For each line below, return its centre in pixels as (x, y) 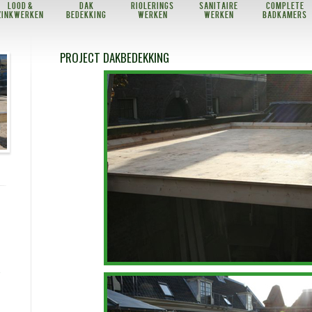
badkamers (285, 16)
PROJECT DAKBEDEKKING (115, 57)
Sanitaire (219, 7)
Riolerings (153, 7)
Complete (285, 7)
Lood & (20, 7)
